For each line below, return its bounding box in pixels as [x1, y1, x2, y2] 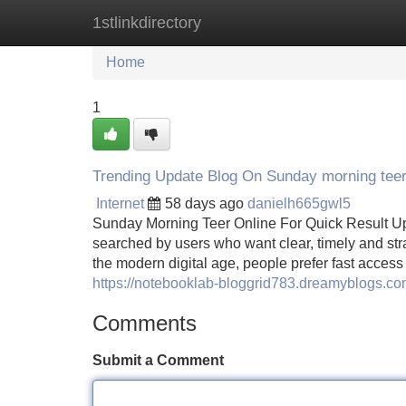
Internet [96, 196, 144, 211]
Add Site [325, 14, 381, 30]
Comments [92, 311, 197, 335]
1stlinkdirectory [92, 14, 201, 32]
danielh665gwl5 [247, 196, 351, 211]
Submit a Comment [92, 353, 224, 368]
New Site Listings [186, 14, 298, 30]
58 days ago [165, 196, 244, 211]
